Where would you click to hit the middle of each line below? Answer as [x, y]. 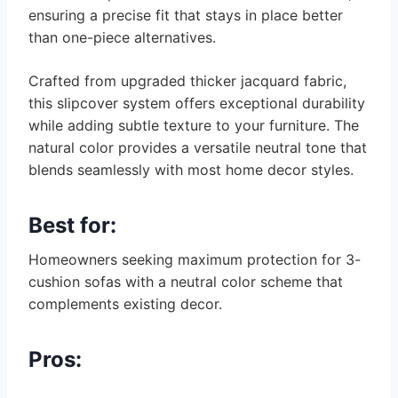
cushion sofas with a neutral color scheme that [186, 282]
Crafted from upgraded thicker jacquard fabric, [187, 81]
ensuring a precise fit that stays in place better [186, 16]
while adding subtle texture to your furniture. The [194, 126]
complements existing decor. [125, 304]
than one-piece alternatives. [122, 38]
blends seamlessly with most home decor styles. [191, 170]
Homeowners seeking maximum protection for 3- [195, 260]
